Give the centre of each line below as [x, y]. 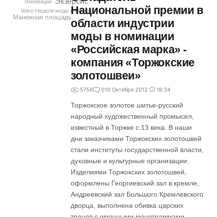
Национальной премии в [137, 10]
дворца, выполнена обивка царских [127, 205]
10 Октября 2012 [126, 90]
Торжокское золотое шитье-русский [127, 105]
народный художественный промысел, [132, 116]
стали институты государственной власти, [137, 150]
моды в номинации [123, 36]
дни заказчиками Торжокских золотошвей [136, 139]
